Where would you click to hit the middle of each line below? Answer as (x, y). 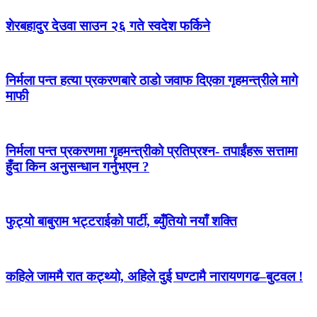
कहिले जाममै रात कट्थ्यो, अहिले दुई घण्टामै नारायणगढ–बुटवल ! (154, 276)
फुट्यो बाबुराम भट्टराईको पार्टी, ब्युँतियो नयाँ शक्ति (121, 221)
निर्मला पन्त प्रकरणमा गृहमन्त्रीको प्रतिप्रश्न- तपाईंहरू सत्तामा (151, 151)
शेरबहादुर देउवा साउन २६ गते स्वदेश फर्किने (108, 25)
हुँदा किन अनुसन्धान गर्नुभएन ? (77, 166)
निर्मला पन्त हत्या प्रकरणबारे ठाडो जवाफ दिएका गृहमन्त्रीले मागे (152, 81)
